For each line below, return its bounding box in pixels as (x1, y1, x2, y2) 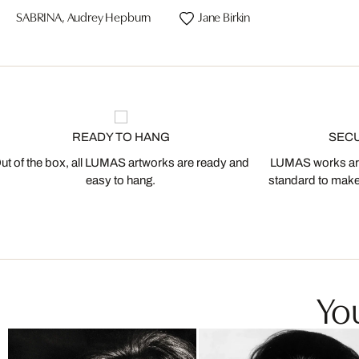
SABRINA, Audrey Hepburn (16, 7, 151, 25)
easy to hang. (86, 174, 155, 187)
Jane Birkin (197, 7, 251, 25)
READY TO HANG (71, 131, 170, 143)
